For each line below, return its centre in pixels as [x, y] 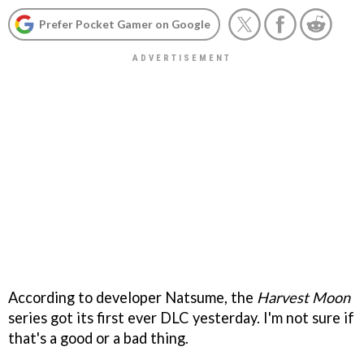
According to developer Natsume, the [132, 297]
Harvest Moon [303, 297]
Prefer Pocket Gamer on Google [125, 24]
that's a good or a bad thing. [98, 338]
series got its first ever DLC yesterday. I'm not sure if [181, 317]
